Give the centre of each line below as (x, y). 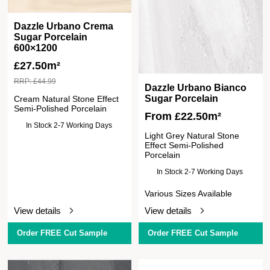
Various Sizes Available (189, 194)
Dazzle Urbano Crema (63, 26)
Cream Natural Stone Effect (66, 99)
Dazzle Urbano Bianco (196, 88)
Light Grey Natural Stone (192, 136)
